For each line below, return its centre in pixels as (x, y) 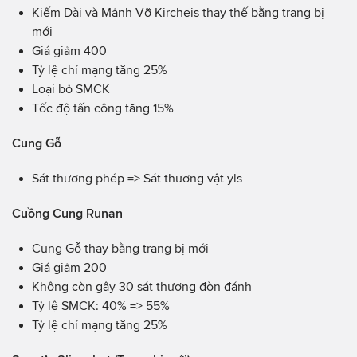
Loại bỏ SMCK (71, 89)
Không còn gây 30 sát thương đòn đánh (142, 287)
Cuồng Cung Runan (67, 214)
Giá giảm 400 (69, 51)
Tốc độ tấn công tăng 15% (103, 108)
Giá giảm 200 (69, 268)
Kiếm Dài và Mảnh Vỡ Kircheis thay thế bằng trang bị (178, 13)
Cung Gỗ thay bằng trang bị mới (120, 249)
